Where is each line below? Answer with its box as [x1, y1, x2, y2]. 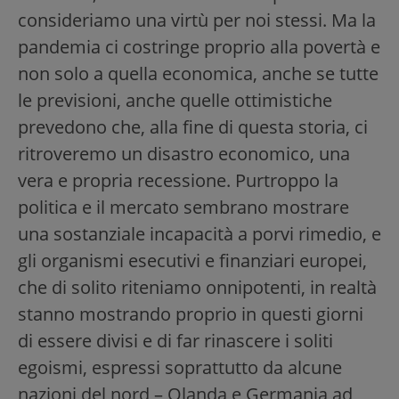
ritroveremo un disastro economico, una [18, 142, 350, 167]
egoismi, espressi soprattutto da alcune [18, 355, 342, 380]
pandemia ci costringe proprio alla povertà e [18, 35, 380, 60]
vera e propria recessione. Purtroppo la [18, 168, 338, 193]
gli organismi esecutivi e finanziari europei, [18, 248, 367, 273]
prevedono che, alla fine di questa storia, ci [18, 115, 368, 140]
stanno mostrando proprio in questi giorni [18, 302, 363, 327]
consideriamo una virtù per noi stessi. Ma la [18, 8, 376, 33]
